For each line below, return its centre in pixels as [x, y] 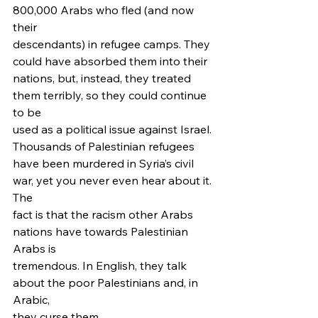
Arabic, [31, 300]
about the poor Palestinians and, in [107, 283]
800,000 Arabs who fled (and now [105, 10]
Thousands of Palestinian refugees [104, 146]
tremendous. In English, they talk [101, 265]
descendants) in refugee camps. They [113, 44]
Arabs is [34, 248]
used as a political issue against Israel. [114, 129]
